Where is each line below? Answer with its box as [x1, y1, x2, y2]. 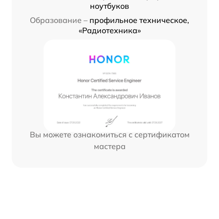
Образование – [30, 15, 88, 25]
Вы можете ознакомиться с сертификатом [29, 129, 190, 139]
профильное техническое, [89, 15, 189, 25]
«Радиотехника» [78, 25, 141, 35]
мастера [93, 141, 126, 151]
